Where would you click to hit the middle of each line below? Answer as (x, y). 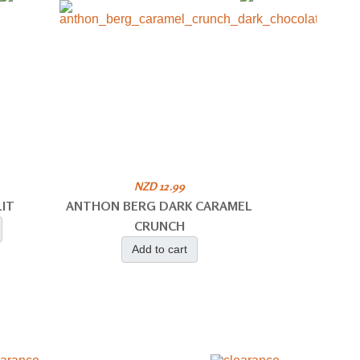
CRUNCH (159, 226)
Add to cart (159, 249)
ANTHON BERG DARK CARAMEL (160, 206)
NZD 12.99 (159, 186)
